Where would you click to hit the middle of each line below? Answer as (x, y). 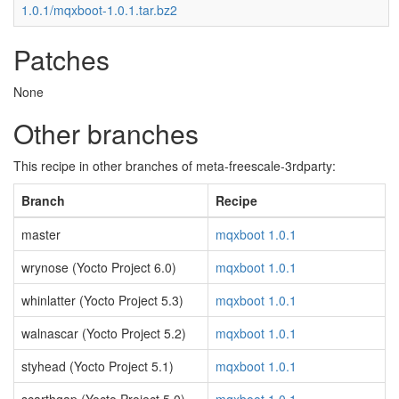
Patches (61, 59)
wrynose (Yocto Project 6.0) (99, 267)
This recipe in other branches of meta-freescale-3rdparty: (175, 166)
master (41, 234)
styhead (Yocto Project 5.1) (98, 366)
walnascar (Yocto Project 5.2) (104, 333)
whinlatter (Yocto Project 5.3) (102, 300)
